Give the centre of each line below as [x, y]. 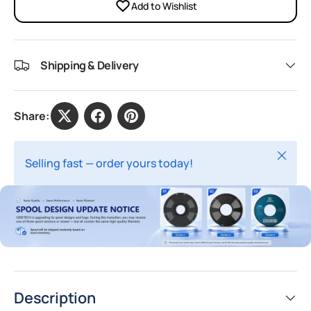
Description [55, 297]
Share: [32, 116]
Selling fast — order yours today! [109, 163]
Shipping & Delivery [90, 65]
